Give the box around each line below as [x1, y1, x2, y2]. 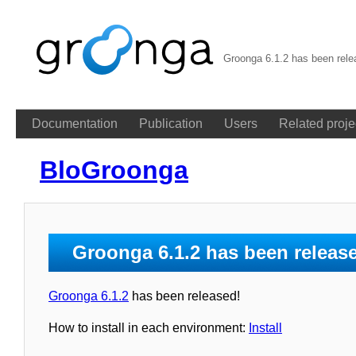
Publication [139, 117, 203, 130]
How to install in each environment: [48, 320, 249, 335]
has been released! [129, 288, 240, 303]
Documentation [32, 117, 118, 130]
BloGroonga [40, 156, 188, 185]
